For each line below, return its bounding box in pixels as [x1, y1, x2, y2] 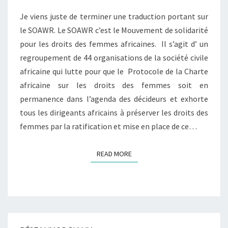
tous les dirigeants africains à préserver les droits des [20, 107, 208, 118]
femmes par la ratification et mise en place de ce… [20, 121, 197, 131]
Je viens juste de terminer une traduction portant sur [20, 11, 208, 21]
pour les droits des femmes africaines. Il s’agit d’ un [20, 39, 208, 49]
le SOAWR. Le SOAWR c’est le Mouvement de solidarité [20, 25, 208, 35]
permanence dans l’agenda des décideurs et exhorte [20, 94, 208, 104]
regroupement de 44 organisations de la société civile [20, 52, 208, 63]
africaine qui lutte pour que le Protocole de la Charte [20, 66, 208, 76]
